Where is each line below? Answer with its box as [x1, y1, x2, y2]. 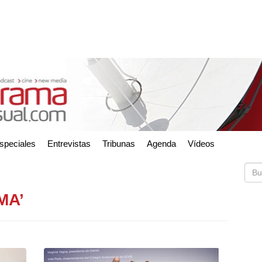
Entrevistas [47, 138, 91, 149]
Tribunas [102, 138, 135, 149]
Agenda [147, 138, 176, 149]
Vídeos [188, 138, 215, 149]
